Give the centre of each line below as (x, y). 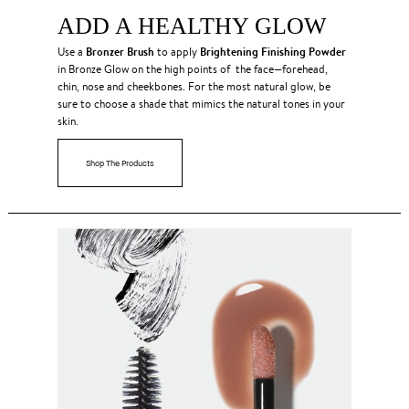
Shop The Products (120, 163)
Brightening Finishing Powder (273, 51)
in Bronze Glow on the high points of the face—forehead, (192, 68)
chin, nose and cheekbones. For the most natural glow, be (194, 86)
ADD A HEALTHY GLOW (192, 26)
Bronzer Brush (120, 51)
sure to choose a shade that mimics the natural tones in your (201, 103)
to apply (177, 51)
